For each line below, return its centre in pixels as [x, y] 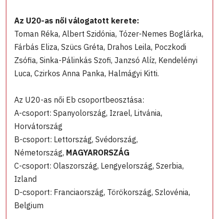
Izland [25, 179]
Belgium [29, 206]
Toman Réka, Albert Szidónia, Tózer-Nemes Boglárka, [109, 34]
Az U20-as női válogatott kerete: [77, 21]
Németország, [40, 153]
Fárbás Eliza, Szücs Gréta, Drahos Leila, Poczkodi [100, 47]
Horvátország [38, 126]
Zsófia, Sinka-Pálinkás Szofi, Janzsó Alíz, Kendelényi [106, 60]
